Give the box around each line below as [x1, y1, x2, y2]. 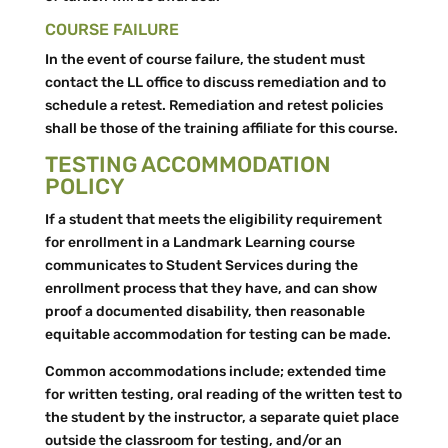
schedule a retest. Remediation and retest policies [44, 97, 383, 114]
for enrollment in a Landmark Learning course [44, 234, 355, 251]
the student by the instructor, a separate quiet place [44, 409, 399, 426]
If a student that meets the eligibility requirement [44, 211, 382, 228]
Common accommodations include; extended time [44, 363, 386, 380]
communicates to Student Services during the [44, 257, 358, 274]
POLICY [44, 173, 125, 200]
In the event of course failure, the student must [44, 51, 365, 68]
